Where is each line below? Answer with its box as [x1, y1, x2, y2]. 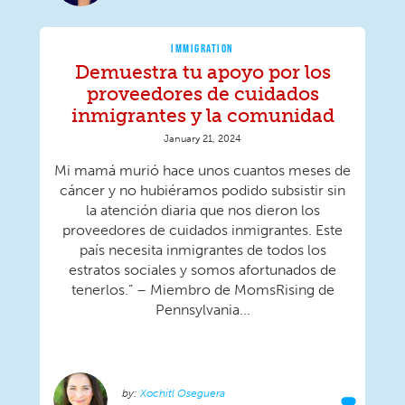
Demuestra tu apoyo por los [74, 61, 331, 84]
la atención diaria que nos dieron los [85, 202, 320, 220]
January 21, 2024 [164, 132, 241, 146]
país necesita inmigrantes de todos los [79, 241, 326, 259]
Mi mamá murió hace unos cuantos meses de [54, 162, 351, 180]
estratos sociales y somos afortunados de [69, 261, 336, 279]
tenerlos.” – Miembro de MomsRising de [71, 281, 334, 299]
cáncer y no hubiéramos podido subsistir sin [60, 182, 345, 200]
